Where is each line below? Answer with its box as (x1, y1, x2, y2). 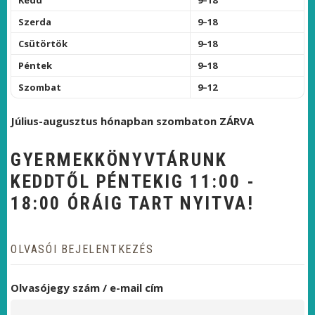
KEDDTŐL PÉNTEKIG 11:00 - (11, 171, 256, 192)
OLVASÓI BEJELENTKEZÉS (11, 243, 154, 256)
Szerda (18, 15, 51, 28)
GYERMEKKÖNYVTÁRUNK (11, 149, 228, 170)
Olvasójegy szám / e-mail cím (11, 281, 163, 295)
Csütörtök (18, 37, 67, 50)
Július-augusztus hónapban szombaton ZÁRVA (11, 114, 254, 128)
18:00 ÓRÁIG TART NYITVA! (11, 193, 255, 214)
